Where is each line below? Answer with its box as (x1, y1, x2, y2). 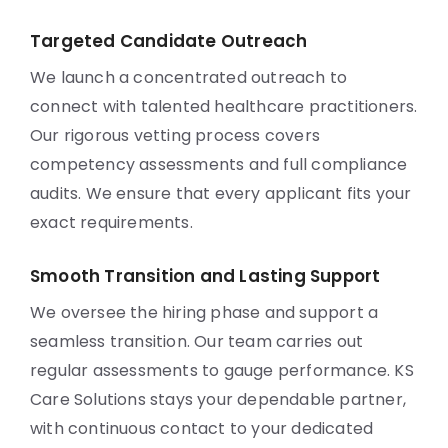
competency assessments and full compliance (30, 153, 408, 176)
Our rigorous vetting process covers (30, 124, 320, 147)
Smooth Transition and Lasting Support (30, 264, 381, 288)
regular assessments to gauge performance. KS (30, 359, 414, 382)
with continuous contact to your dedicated (30, 417, 374, 440)
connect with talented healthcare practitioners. (30, 95, 418, 118)
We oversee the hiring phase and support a (30, 301, 379, 324)
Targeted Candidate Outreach (30, 29, 308, 53)
